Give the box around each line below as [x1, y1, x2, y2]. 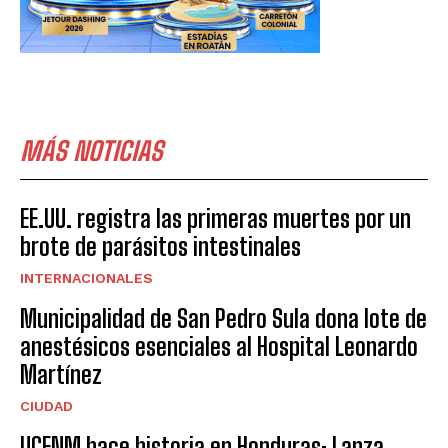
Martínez [20, 359, 102, 389]
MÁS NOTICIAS [20, 134, 163, 167]
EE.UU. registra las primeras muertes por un [20, 203, 411, 233]
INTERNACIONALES [20, 269, 153, 286]
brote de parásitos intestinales [20, 231, 301, 261]
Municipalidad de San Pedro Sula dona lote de [20, 303, 427, 333]
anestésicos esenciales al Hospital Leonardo [20, 331, 418, 361]
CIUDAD [20, 397, 73, 414]
